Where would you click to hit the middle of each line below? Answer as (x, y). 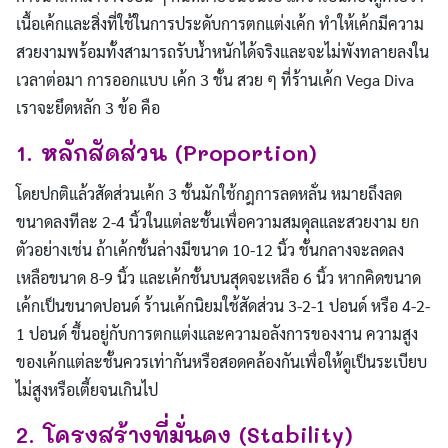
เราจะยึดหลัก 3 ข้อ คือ (88, 108)
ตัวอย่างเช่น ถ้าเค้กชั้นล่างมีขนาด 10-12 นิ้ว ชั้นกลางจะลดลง (210, 250)
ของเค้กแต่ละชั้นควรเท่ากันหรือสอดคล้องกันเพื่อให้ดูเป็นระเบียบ (221, 362)
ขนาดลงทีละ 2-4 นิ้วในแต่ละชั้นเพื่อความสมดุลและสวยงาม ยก (217, 222)
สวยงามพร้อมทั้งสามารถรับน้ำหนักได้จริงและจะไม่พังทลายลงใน (222, 52)
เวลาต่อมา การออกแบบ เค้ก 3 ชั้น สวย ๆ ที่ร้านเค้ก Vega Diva (215, 80)
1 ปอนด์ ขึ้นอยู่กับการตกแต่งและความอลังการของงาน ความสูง (217, 334)
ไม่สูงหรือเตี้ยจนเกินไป (87, 390)
